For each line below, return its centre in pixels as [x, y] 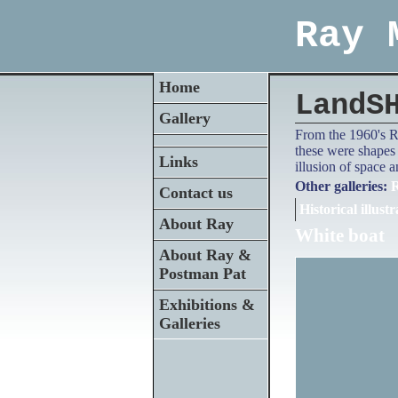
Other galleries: [341, 186]
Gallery [185, 118]
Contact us [196, 193]
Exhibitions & [207, 305]
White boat [340, 235]
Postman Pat [203, 274]
